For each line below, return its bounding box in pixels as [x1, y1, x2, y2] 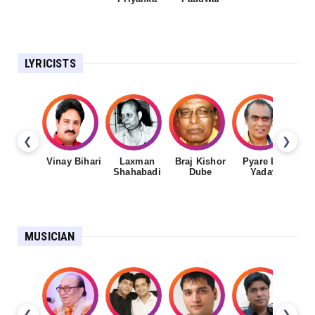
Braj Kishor [174, 156, 226, 167]
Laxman [119, 156, 155, 167]
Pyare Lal [243, 156, 285, 167]
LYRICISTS [25, 56, 76, 71]
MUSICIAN [25, 229, 75, 244]
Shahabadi [113, 167, 161, 178]
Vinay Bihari [46, 156, 102, 167]
